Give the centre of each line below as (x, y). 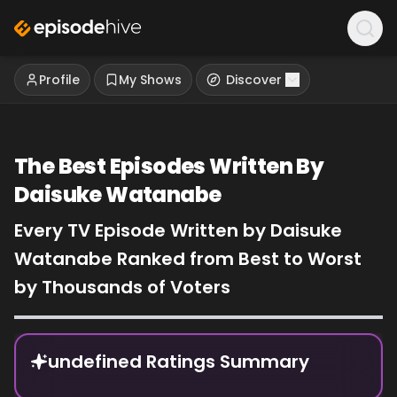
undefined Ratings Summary (179, 362)
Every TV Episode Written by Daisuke (178, 230)
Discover (254, 80)
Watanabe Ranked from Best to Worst (188, 259)
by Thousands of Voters (122, 287)
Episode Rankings (73, 343)
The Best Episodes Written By (169, 166)
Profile (59, 80)
